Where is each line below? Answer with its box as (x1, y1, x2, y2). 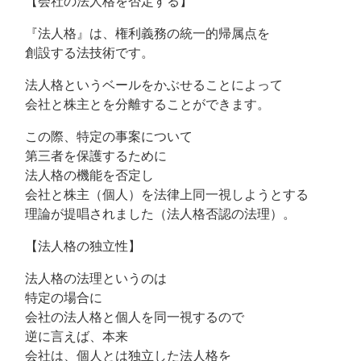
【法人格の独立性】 (12, 239, 141, 253)
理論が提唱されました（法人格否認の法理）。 (12, 207, 296, 221)
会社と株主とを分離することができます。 (12, 98, 270, 111)
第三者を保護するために (12, 149, 167, 163)
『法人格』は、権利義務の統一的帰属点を (12, 27, 270, 40)
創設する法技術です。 (12, 46, 154, 60)
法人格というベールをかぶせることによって (12, 78, 283, 92)
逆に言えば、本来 (12, 330, 128, 343)
